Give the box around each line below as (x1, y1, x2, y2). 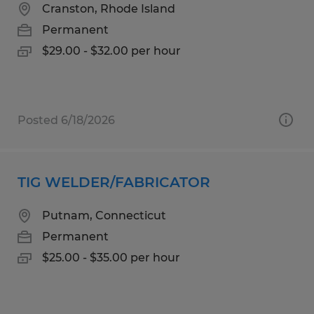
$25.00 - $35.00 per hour (42, 250, 180, 264)
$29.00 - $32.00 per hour (42, 43, 181, 57)
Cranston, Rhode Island (42, 1, 175, 15)
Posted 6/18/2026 (18, 113, 115, 127)
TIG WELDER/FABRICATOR (18, 173, 210, 191)
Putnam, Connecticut (42, 208, 166, 222)
